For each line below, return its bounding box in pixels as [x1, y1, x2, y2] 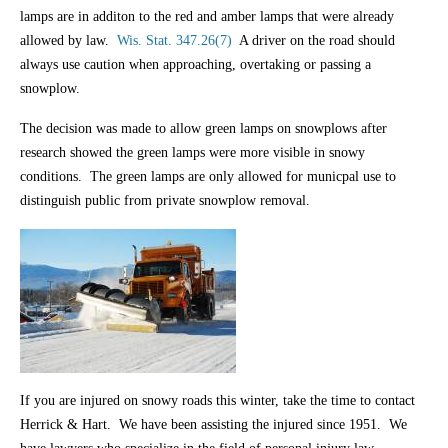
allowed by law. [20, 33, 117, 48]
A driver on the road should [232, 33, 395, 48]
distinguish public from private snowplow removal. [20, 193, 310, 208]
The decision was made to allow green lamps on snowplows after [20, 121, 387, 136]
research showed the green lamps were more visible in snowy [20, 145, 365, 160]
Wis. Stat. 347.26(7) [117, 33, 232, 48]
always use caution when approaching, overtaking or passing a [20, 57, 371, 72]
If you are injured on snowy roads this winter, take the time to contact [20, 393, 415, 408]
